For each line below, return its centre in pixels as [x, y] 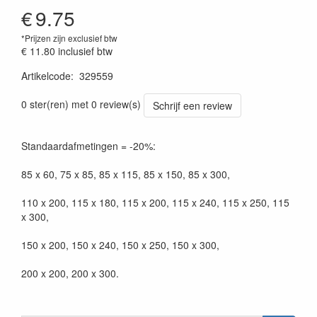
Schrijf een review [192, 105]
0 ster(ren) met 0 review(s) [81, 104]
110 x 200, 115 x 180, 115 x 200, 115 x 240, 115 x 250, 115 [155, 202]
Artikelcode [46, 75]
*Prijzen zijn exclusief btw [69, 38]
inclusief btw [85, 51]
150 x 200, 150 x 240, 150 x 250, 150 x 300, [120, 244]
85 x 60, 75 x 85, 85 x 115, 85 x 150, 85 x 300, [126, 174]
